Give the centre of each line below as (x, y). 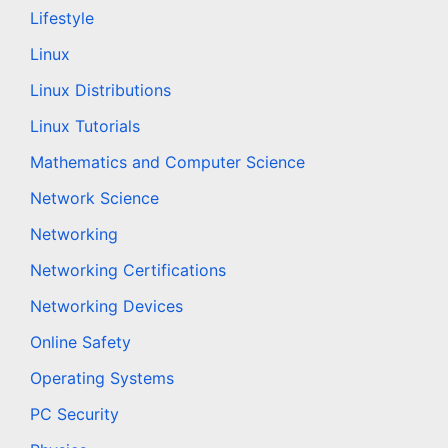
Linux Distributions (100, 90)
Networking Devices (106, 306)
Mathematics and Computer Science (167, 162)
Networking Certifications (128, 270)
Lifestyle (62, 18)
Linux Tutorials (85, 126)
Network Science (94, 198)
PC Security (74, 414)
